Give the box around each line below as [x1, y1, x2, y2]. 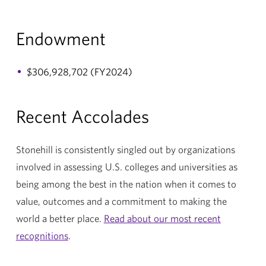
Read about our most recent [103, 212, 221, 224]
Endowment [15, 27, 106, 49]
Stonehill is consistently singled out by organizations [15, 143, 235, 155]
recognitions [15, 229, 68, 241]
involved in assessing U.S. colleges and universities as [15, 160, 237, 172]
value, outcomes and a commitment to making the [15, 195, 227, 207]
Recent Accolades [15, 105, 149, 126]
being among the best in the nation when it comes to [15, 178, 236, 189]
